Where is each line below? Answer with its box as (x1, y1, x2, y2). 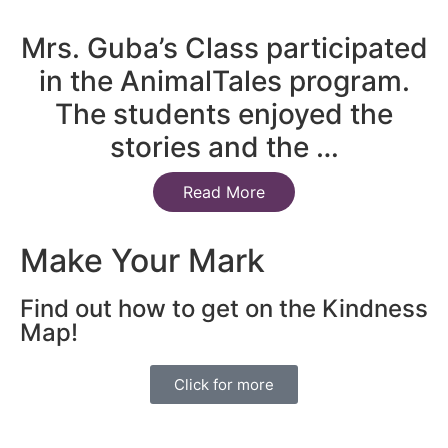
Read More (183, 181, 265, 202)
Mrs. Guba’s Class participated (20, 30, 428, 65)
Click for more (174, 374, 274, 394)
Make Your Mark (20, 240, 265, 280)
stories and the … (109, 129, 339, 164)
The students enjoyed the (55, 96, 393, 131)
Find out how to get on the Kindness (20, 293, 428, 323)
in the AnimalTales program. (38, 63, 410, 98)
